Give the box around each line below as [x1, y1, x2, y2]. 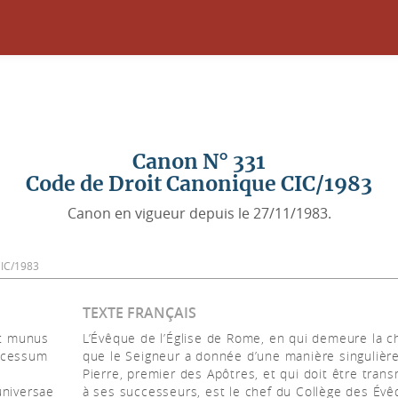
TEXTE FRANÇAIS [82, 303, 196, 322]
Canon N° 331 [132, 148, 266, 174]
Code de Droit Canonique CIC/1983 [26, 171, 372, 196]
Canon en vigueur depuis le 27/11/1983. [67, 203, 331, 223]
